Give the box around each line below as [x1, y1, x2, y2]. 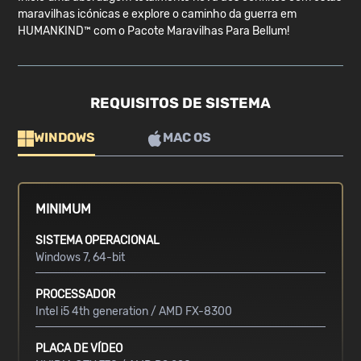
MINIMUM [35, 201, 92, 218]
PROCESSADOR [35, 288, 116, 302]
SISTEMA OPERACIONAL [35, 234, 160, 248]
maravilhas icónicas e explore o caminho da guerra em [18, 7, 297, 22]
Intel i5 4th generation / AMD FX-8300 [35, 305, 233, 319]
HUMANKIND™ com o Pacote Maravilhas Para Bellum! [18, 24, 290, 39]
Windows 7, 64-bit [35, 251, 126, 265]
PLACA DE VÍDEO [35, 342, 123, 356]
